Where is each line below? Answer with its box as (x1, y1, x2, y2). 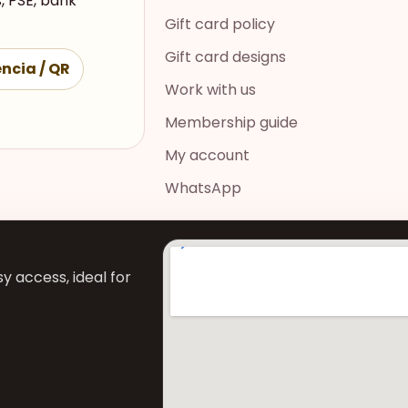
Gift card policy (165, 13, 276, 35)
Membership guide (165, 111, 299, 133)
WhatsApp (165, 177, 242, 199)
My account (165, 144, 250, 166)
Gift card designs (165, 46, 287, 67)
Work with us (165, 78, 257, 100)
